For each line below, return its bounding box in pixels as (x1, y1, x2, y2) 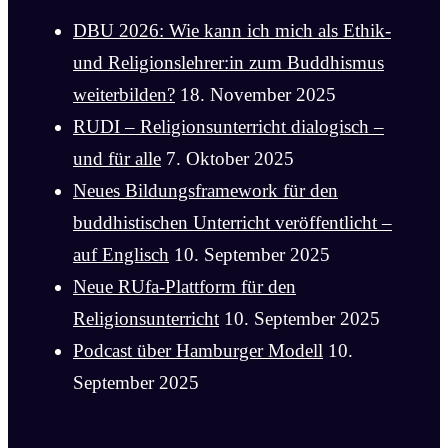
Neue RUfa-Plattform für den (73, 276, 296, 298)
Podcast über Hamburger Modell (73, 340, 323, 362)
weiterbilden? (73, 84, 175, 106)
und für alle (73, 148, 161, 170)
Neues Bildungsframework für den (73, 180, 338, 202)
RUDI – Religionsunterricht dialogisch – (73, 116, 384, 138)
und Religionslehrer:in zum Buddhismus (73, 52, 384, 74)
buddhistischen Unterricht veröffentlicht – (73, 212, 392, 234)
